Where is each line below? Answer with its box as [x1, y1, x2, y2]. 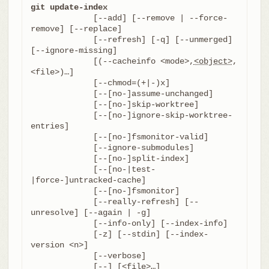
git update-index [30, 2, 107, 12]
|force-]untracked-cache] [30, 175, 146, 185]
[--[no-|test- [30, 164, 69, 174]
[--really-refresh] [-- [30, 196, 69, 207]
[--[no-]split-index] [30, 153, 69, 163]
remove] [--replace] [30, 23, 122, 34]
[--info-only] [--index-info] [30, 218, 69, 228]
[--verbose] [30, 250, 69, 261]
